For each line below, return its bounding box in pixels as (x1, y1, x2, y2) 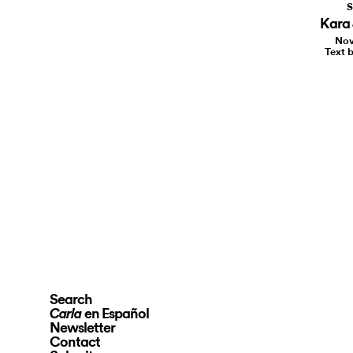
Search (50, 291, 92, 309)
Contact (50, 333, 100, 351)
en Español (84, 305, 149, 323)
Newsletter (50, 319, 115, 337)
